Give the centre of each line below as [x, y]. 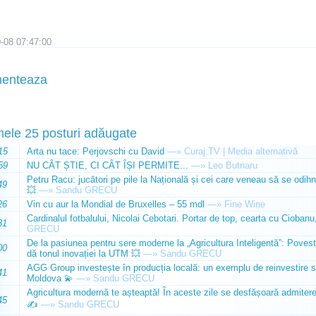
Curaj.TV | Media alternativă [241, 151]
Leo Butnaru [232, 165]
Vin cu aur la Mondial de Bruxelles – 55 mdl [115, 204]
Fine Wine [244, 204]
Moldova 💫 [50, 278]
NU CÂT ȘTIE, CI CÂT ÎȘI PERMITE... [107, 165]
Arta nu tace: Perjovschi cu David [95, 151]
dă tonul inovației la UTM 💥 [83, 254]
